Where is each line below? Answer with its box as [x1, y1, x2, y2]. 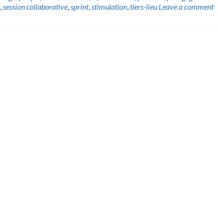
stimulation [91, 2, 127, 11]
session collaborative [3, 2, 68, 11]
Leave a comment [159, 2, 214, 11]
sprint [71, 2, 89, 11]
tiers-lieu [130, 2, 157, 11]
